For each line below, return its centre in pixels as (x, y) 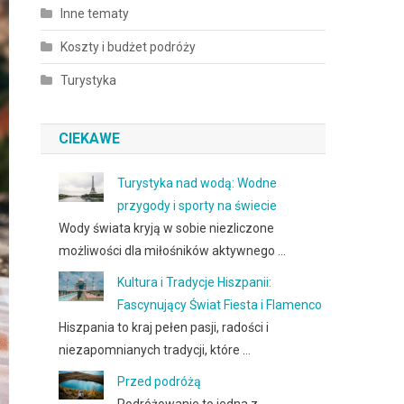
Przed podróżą (160, 381)
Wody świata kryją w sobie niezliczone (167, 228)
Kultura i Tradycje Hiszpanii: (195, 282)
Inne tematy (95, 14)
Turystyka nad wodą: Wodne (197, 183)
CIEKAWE (90, 138)
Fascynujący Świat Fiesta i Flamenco (220, 305)
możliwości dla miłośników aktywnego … (173, 251)
